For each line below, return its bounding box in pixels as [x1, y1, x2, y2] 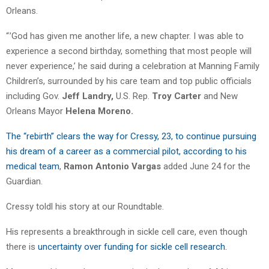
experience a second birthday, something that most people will [6, 46, 252, 57]
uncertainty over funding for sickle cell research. [38, 241, 227, 253]
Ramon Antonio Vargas [64, 161, 161, 172]
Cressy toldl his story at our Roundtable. [6, 201, 164, 213]
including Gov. [6, 91, 62, 102]
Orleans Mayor [6, 106, 65, 117]
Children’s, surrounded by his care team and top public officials [6, 76, 252, 87]
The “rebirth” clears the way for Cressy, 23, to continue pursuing [6, 131, 256, 142]
